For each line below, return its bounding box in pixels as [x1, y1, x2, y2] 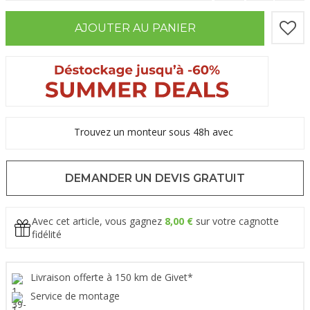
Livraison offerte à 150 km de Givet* [30, 271, 196, 284]
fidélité [32, 228, 62, 241]
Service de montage [30, 289, 122, 303]
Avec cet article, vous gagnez [32, 215, 165, 228]
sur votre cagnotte [193, 215, 279, 228]
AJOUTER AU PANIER [74, 21, 196, 35]
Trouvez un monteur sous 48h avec [74, 125, 236, 139]
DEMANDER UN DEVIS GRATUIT [65, 172, 245, 185]
